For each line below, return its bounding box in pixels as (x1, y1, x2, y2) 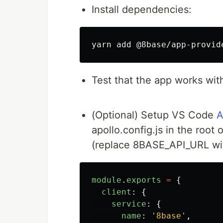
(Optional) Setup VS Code (92, 109, 217, 121)
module (92, 175, 121, 185)
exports (126, 175, 161, 185)
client (102, 187, 131, 197)
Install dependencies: (92, 3, 192, 15)
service (111, 199, 146, 209)
